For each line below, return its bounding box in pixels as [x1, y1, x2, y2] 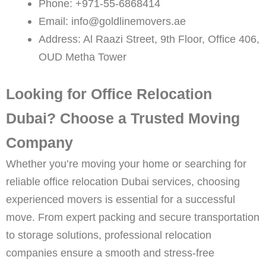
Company [6, 134, 73, 151]
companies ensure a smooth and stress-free [6, 246, 214, 259]
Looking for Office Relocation [6, 85, 212, 103]
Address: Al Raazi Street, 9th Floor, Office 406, [38, 32, 259, 45]
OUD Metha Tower [38, 50, 126, 63]
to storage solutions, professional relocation [6, 229, 211, 242]
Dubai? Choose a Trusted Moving [6, 110, 240, 127]
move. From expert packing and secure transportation [6, 211, 259, 224]
